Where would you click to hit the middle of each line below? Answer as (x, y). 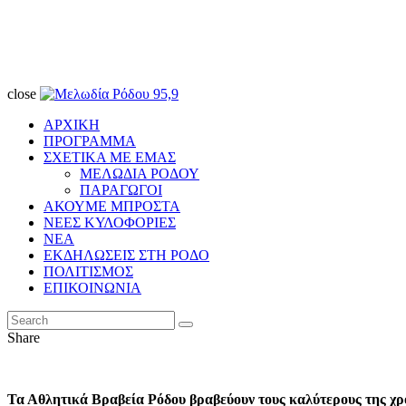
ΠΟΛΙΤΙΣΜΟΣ (88, 271)
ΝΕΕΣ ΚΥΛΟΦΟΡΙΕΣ (110, 222)
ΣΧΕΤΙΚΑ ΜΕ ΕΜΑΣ (110, 157)
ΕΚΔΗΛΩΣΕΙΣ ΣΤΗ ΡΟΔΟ (126, 255)
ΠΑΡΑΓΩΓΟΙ (121, 190)
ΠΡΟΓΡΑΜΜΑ (90, 141)
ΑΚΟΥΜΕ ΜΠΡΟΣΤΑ (112, 206)
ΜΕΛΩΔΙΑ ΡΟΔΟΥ (140, 174)
